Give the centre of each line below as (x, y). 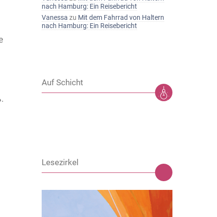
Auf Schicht (62, 82)
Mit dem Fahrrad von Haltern (121, 17)
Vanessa (55, 17)
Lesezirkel (60, 162)
